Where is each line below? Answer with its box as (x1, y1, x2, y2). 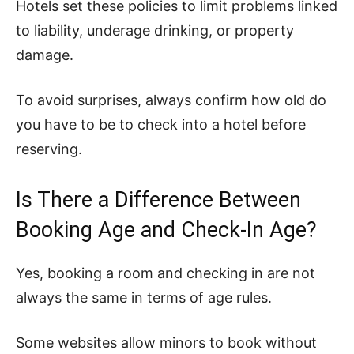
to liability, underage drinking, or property (16, 22, 294, 39)
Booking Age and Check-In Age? (16, 217, 317, 243)
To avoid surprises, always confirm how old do (16, 92, 326, 108)
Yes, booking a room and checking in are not (16, 265, 315, 281)
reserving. (16, 141, 82, 157)
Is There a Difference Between (16, 187, 301, 213)
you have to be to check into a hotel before (16, 116, 306, 133)
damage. (16, 47, 73, 63)
